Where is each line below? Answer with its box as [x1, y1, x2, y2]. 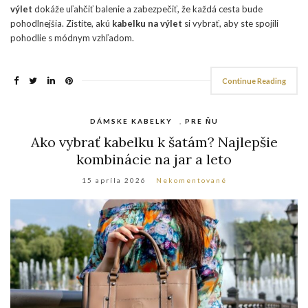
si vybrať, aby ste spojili [182, 18, 278, 30]
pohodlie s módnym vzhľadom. [10, 32, 134, 44]
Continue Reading [222, 76, 286, 86]
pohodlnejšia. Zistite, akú [10, 18, 112, 30]
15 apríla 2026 [81, 176, 146, 185]
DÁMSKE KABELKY [89, 117, 173, 126]
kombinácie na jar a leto [76, 151, 232, 168]
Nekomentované [155, 176, 227, 185]
